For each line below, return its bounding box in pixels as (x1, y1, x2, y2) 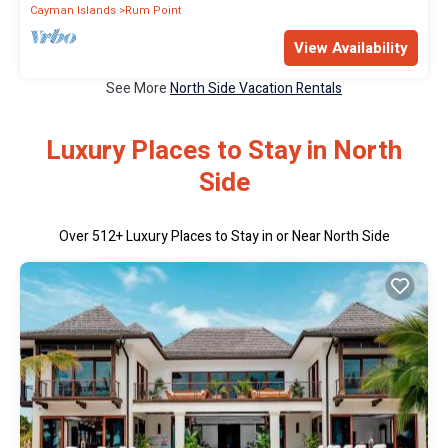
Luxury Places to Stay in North (46, 132, 402, 171)
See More (106, 77, 170, 99)
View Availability (294, 36, 408, 59)
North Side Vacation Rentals (170, 77, 342, 99)
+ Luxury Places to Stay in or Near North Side (115, 226, 390, 248)
